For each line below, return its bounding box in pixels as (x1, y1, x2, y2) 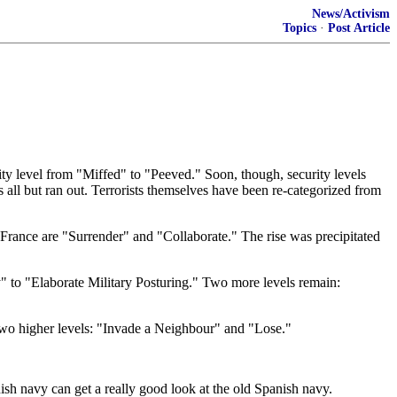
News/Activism (312, 7, 390, 20)
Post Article (328, 21, 390, 35)
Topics (283, 21, 316, 35)
